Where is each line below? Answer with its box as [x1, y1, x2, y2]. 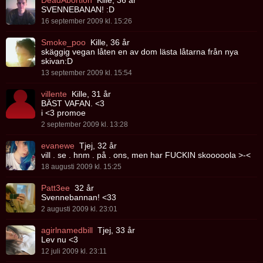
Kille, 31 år [69, 89, 111, 99]
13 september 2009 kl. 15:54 [41, 69, 132, 77]
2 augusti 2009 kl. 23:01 [41, 205, 117, 214]
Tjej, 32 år [77, 141, 117, 151]
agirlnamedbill [41, 225, 93, 235]
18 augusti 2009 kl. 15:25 [41, 163, 122, 171]
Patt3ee [41, 183, 70, 193]
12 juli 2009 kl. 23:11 [41, 247, 107, 256]
